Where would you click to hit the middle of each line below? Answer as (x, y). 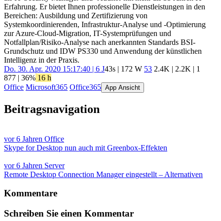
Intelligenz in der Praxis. (42, 60)
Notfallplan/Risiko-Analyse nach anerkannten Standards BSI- (100, 42)
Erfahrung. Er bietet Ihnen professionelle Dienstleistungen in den (105, 6)
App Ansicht (123, 87)
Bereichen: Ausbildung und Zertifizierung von (76, 15)
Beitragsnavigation (52, 109)
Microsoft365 (47, 87)
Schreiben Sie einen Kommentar (69, 214)
